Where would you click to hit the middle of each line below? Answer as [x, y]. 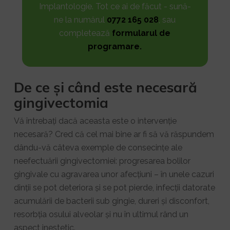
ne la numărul [81, 20]
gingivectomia [61, 103]
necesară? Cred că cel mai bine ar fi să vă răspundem [114, 135]
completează [86, 33]
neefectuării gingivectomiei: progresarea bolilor [102, 161]
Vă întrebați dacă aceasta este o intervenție [95, 121]
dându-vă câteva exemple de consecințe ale [98, 148]
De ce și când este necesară [105, 88]
